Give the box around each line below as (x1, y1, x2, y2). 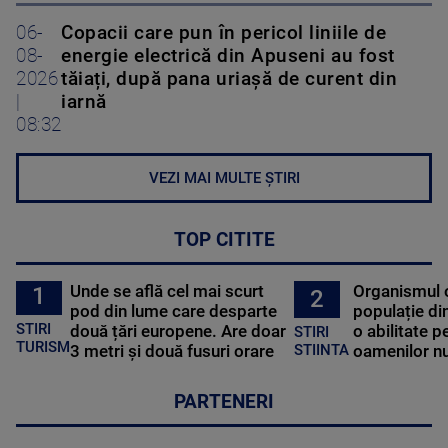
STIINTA (293, 341, 349, 360)
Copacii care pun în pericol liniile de (61, 21, 386, 44)
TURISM (16, 338, 70, 357)
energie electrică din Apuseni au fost (61, 44, 395, 67)
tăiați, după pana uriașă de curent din (61, 67, 397, 90)
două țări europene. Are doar (70, 320, 287, 341)
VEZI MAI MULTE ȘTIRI (148, 168, 300, 187)
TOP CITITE (173, 228, 275, 251)
